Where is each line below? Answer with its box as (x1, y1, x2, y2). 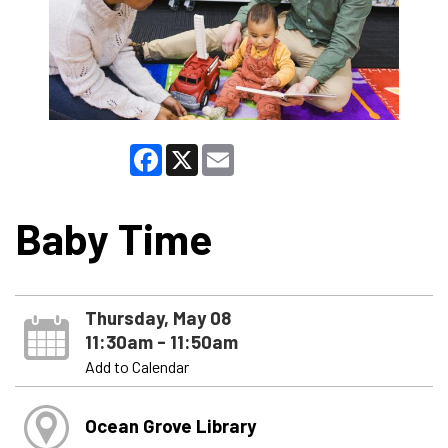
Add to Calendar (84, 356, 189, 376)
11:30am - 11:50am (84, 329, 238, 353)
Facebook (162, 141, 228, 161)
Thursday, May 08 (84, 305, 231, 329)
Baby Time (15, 211, 212, 264)
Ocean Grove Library (84, 413, 256, 437)
